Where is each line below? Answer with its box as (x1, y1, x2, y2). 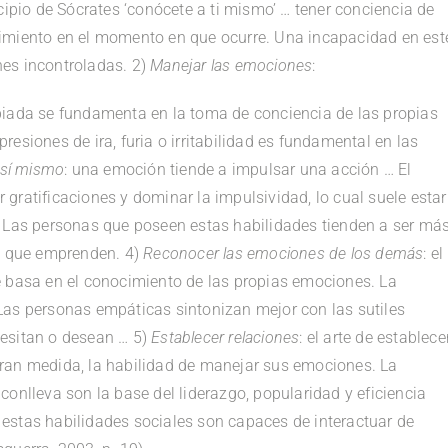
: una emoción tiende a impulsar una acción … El (64, 159, 412, 179)
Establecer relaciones (151, 327, 300, 347)
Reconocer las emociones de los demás (143, 243, 424, 263)
